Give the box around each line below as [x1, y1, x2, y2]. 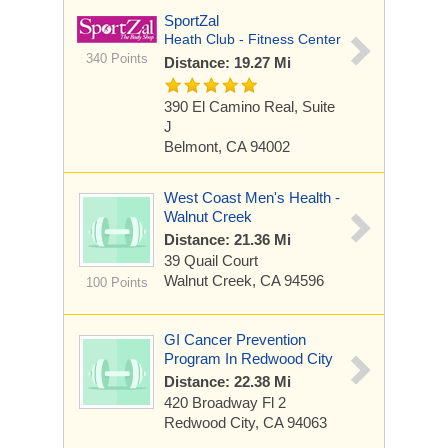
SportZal [164, 12, 219, 29]
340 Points [85, 51, 148, 66]
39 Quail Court [164, 252, 258, 269]
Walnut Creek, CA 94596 [164, 272, 324, 289]
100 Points [85, 275, 148, 290]
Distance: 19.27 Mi [164, 54, 291, 71]
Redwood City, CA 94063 [164, 414, 327, 431]
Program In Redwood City [164, 350, 333, 367]
